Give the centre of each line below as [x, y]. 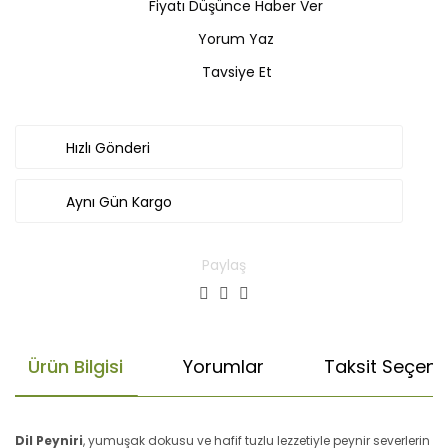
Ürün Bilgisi [75, 366]
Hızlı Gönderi [108, 147]
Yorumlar [223, 366]
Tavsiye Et [236, 72]
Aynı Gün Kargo [119, 201]
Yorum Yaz [236, 39]
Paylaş [224, 265]
